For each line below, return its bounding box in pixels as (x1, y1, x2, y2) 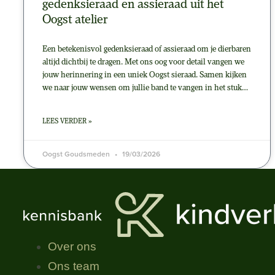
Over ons (48, 240, 96, 254)
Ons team (48, 260, 99, 273)
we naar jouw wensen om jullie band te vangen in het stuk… (42, 83, 248, 93)
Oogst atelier (42, 14, 107, 27)
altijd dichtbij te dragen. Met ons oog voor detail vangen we (42, 58, 244, 68)
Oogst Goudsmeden (42, 149, 112, 160)
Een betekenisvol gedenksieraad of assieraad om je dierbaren (42, 45, 251, 55)
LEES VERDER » (42, 118, 91, 126)
